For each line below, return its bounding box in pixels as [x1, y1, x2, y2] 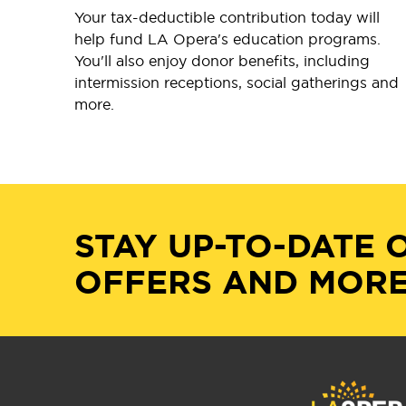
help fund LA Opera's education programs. [74, 29, 381, 48]
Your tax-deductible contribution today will [74, 7, 380, 26]
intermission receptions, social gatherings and [74, 72, 399, 92]
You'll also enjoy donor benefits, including [74, 51, 370, 70]
